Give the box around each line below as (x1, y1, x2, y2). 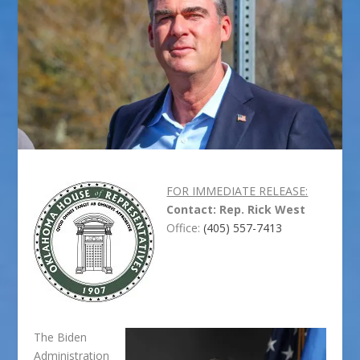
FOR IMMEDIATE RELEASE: (166, 182, 309, 198)
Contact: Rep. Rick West (166, 201, 306, 217)
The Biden (34, 329, 88, 345)
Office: (166, 219, 204, 235)
